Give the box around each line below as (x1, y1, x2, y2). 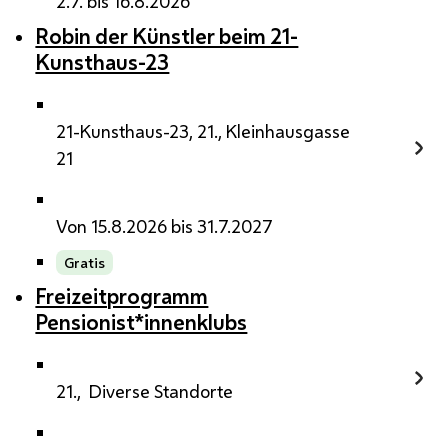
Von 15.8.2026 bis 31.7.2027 (55, 213, 273, 238)
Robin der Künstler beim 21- (35, 21, 299, 50)
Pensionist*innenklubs (35, 308, 248, 337)
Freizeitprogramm (35, 282, 209, 311)
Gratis (63, 252, 106, 272)
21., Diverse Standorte (55, 379, 233, 404)
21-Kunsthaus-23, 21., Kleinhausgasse (55, 118, 350, 143)
